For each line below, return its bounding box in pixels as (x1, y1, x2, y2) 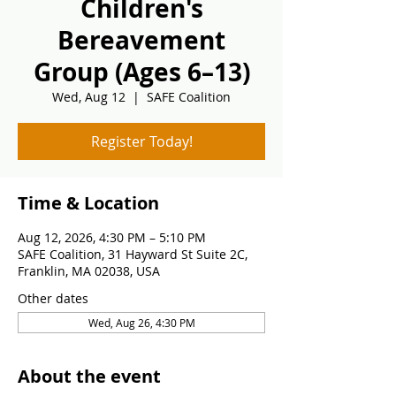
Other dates (18, 290, 88, 307)
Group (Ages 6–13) (33, 55, 250, 89)
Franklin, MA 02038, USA (18, 263, 160, 279)
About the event (18, 364, 161, 388)
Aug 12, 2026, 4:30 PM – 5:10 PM (18, 229, 206, 246)
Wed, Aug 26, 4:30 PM (88, 316, 195, 330)
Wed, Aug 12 (52, 88, 126, 105)
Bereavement (57, 23, 225, 57)
